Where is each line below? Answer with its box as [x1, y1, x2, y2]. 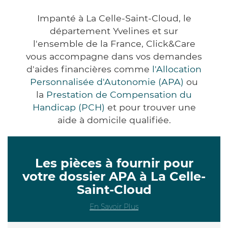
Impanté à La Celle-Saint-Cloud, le [37, 12, 191, 23]
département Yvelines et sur [50, 25, 178, 36]
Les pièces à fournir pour [35, 155, 193, 170]
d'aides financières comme [26, 63, 152, 74]
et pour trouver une [104, 101, 196, 112]
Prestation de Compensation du [46, 89, 192, 100]
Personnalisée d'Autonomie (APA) [30, 76, 184, 87]
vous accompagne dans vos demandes [26, 50, 202, 62]
